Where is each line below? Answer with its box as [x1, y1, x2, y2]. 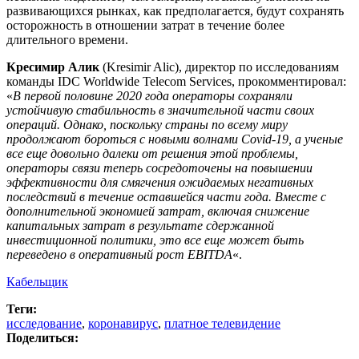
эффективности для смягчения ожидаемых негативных [6, 175, 313, 190]
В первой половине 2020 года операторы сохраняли [13, 89, 292, 103]
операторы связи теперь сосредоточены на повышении [6, 161, 313, 175]
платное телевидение [164, 317, 280, 331]
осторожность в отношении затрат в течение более [6, 18, 284, 33]
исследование [6, 317, 82, 331]
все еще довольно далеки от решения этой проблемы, [6, 147, 298, 161]
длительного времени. [6, 33, 128, 47]
